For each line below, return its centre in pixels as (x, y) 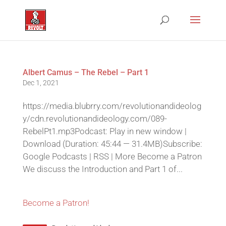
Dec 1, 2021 (41, 83)
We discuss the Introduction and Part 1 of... (102, 169)
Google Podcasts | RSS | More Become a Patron (112, 156)
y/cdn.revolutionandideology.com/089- (95, 119)
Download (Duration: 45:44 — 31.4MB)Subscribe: (112, 144)
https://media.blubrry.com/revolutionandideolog (112, 106)
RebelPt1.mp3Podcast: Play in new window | (104, 131)
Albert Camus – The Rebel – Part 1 (86, 72)
